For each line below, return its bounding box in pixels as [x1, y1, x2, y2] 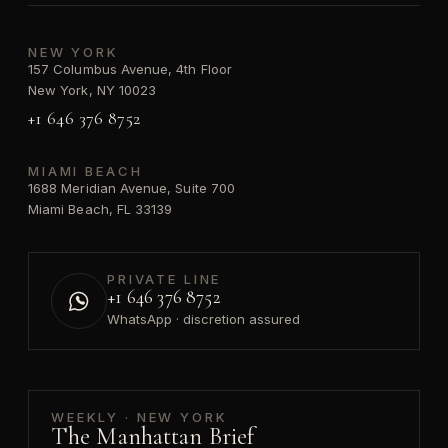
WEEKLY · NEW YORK [51, 408, 228, 425]
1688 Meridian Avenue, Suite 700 [28, 179, 236, 196]
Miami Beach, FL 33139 [28, 200, 173, 217]
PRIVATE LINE [107, 271, 222, 288]
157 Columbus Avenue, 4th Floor [28, 60, 232, 77]
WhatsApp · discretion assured [107, 311, 300, 328]
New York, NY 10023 [28, 81, 157, 98]
